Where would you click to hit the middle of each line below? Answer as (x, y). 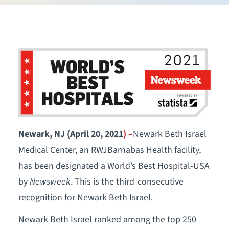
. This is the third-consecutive (127, 181)
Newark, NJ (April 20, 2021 (71, 134)
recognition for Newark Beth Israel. (85, 197)
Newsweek (50, 181)
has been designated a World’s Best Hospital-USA (114, 166)
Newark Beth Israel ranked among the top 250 (107, 219)
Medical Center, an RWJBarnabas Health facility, (109, 150)
